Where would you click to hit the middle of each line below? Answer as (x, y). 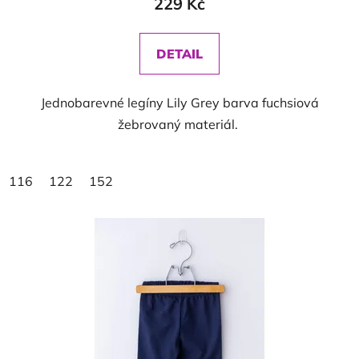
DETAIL (179, 54)
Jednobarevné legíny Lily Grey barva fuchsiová (179, 103)
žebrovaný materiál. (179, 124)
